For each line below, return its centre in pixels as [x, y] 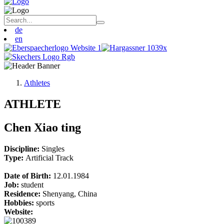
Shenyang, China [70, 193]
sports [45, 202]
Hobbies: [20, 202]
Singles [53, 148]
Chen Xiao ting [44, 127]
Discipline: [23, 148]
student [32, 184]
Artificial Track [49, 157]
